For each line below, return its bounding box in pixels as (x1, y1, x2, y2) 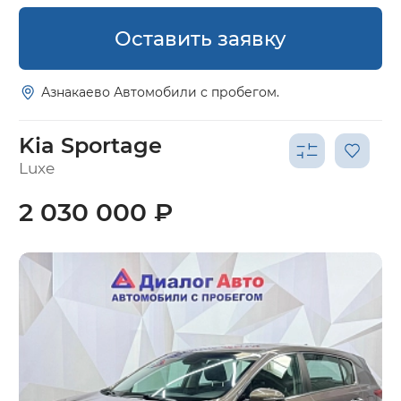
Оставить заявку (115, 25, 286, 51)
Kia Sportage (19, 132, 162, 158)
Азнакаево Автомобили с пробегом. (41, 84, 280, 101)
